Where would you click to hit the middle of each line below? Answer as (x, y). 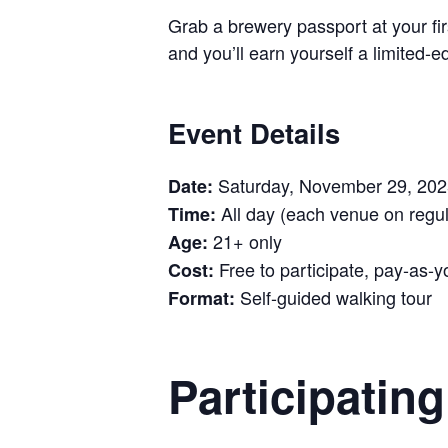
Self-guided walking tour (333, 297)
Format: (201, 298)
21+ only (245, 241)
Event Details (254, 132)
